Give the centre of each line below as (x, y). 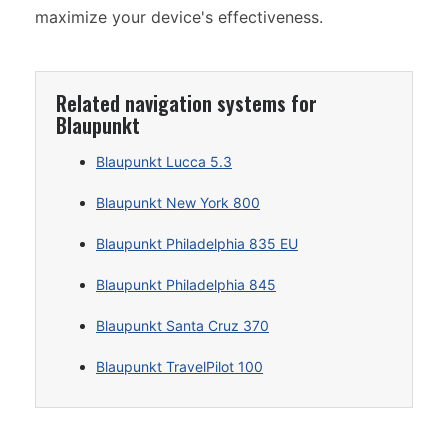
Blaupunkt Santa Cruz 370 (182, 325)
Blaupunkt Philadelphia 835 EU (197, 243)
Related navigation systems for (186, 103)
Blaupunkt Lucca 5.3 (164, 161)
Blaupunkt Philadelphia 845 (186, 284)
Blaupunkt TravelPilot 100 (179, 366)
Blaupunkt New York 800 (178, 202)
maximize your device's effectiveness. (179, 17)
